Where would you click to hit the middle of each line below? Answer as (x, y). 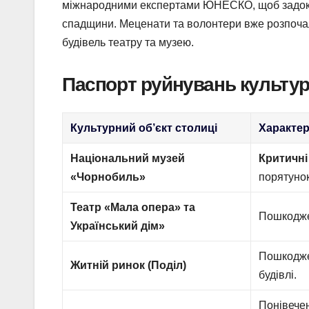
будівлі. (278, 275)
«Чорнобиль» (108, 177)
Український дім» (118, 226)
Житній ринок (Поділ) (129, 266)
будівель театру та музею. (128, 42)
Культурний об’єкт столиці (144, 128)
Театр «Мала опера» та (133, 208)
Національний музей (128, 159)
